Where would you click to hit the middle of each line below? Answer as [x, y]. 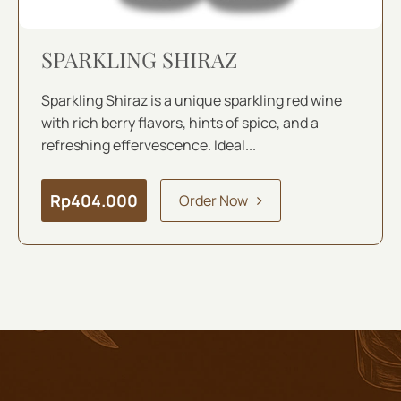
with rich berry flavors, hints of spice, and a [179, 123]
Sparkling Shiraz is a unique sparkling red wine [191, 101]
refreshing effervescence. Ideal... [148, 145]
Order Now [213, 200]
